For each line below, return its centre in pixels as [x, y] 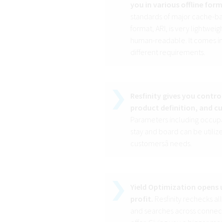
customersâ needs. [161, 143]
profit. [141, 199]
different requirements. [167, 52]
